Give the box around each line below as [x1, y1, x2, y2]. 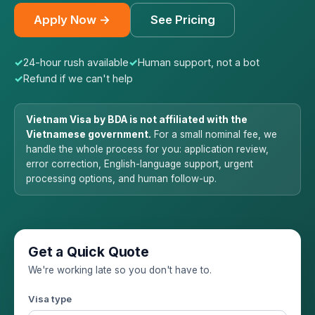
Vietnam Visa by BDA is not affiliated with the [26, 113, 247, 125]
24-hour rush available [23, 56, 129, 68]
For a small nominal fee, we [151, 128, 277, 140]
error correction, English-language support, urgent [26, 157, 253, 169]
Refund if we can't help [23, 72, 133, 84]
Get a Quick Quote [28, 243, 149, 260]
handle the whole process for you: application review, [26, 143, 269, 155]
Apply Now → [34, 13, 111, 27]
